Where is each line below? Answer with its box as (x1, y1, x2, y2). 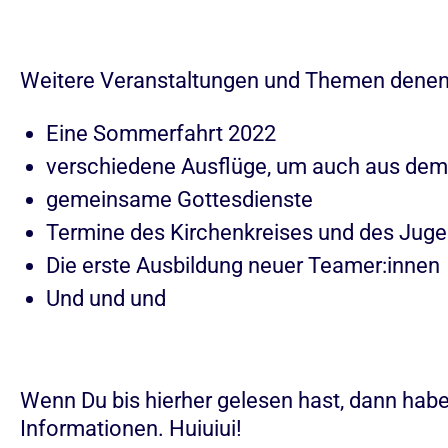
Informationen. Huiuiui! (20, 416, 242, 441)
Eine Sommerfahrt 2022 (46, 121, 276, 146)
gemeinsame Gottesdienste (46, 187, 313, 212)
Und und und (46, 286, 166, 311)
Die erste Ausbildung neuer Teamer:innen (46, 253, 440, 278)
